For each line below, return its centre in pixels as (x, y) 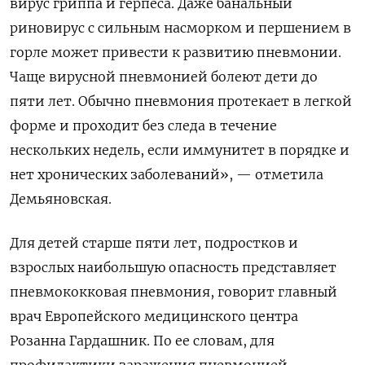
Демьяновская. (61, 198)
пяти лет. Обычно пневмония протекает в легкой (181, 101)
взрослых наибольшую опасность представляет (173, 267)
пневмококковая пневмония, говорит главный (174, 291)
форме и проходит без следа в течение (143, 125)
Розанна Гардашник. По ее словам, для (142, 340)
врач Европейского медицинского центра (154, 316)
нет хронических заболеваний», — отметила (167, 174)
